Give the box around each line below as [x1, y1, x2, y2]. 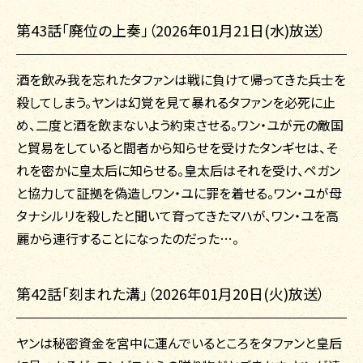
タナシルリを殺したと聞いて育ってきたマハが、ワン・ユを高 [16, 206, 339, 226]
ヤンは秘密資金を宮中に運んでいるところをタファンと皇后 [16, 333, 342, 353]
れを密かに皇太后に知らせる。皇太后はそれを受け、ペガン [16, 160, 340, 181]
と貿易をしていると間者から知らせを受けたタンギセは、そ [16, 138, 337, 158]
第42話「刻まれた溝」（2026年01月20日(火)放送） [16, 283, 325, 305]
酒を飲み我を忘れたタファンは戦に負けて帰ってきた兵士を [16, 70, 346, 90]
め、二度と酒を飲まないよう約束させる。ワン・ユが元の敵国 [16, 115, 344, 135]
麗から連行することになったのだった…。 [16, 228, 239, 249]
